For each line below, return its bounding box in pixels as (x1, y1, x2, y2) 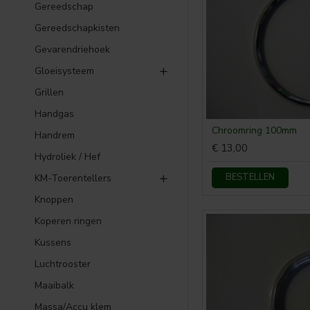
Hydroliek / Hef (35, 150, 100, 163)
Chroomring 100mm (212, 123, 297, 137)
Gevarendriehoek (35, 43, 110, 56)
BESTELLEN (226, 171, 275, 184)
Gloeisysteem (35, 64, 94, 77)
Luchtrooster (35, 257, 91, 271)
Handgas (35, 107, 74, 120)
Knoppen (35, 193, 73, 206)
